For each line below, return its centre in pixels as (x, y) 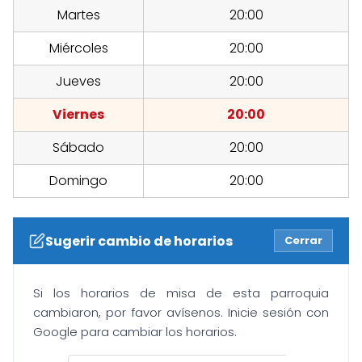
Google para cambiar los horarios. (135, 332)
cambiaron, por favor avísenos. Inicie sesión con (181, 313)
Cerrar (303, 241)
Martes (78, 15)
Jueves (78, 82)
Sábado (78, 148)
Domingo (78, 181)
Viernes (78, 115)
